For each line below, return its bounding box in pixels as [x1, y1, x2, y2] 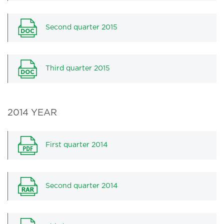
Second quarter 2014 [45, 183, 117, 189]
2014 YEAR [7, 109, 57, 117]
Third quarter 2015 [45, 65, 110, 71]
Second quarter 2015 [45, 24, 117, 30]
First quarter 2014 [45, 142, 107, 148]
